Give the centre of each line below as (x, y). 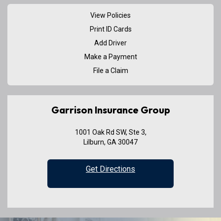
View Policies (110, 15)
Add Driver (110, 43)
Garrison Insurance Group (110, 110)
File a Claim (110, 71)
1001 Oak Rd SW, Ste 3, (110, 132)
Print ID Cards (110, 29)
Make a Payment (110, 57)
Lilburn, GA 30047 (110, 142)
